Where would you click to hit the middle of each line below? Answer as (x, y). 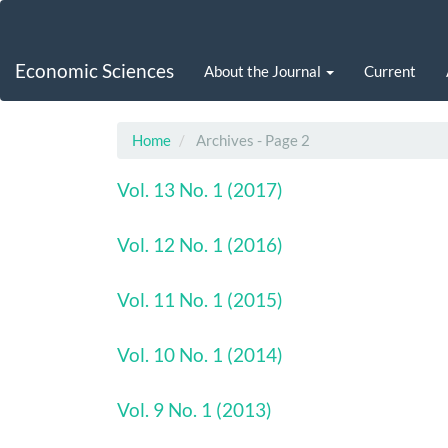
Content (66, 72)
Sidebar (64, 93)
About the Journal (264, 70)
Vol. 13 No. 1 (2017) (200, 189)
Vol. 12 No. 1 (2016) (200, 244)
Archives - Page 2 (251, 140)
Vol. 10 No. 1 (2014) (200, 354)
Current (390, 70)
